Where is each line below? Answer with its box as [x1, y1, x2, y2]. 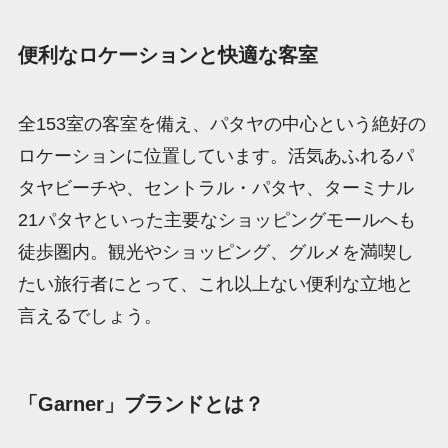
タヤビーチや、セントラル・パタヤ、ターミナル [17, 178, 414, 199]
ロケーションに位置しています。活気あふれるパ [17, 146, 414, 167]
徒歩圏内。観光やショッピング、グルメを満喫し [17, 242, 414, 263]
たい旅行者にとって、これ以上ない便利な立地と [17, 274, 414, 295]
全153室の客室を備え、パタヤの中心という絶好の [17, 114, 426, 135]
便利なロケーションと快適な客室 [17, 43, 318, 66]
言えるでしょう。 [17, 306, 162, 327]
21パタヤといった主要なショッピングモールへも [17, 210, 416, 231]
